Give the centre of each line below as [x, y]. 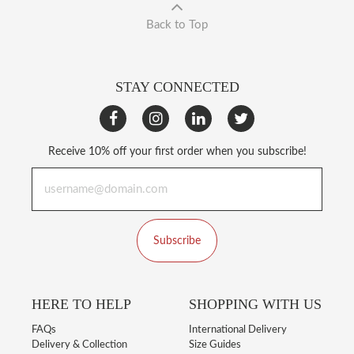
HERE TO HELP [81, 304]
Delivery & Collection [79, 345]
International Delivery [238, 330]
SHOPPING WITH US [255, 304]
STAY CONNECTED [177, 87]
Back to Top [177, 25]
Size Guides [215, 345]
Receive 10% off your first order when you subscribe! [177, 152]
